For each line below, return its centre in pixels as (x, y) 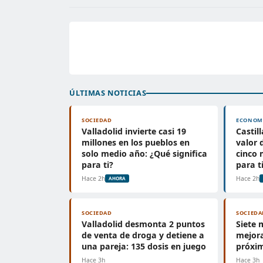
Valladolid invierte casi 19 (134, 131)
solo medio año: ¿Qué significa (144, 154)
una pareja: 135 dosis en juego (144, 246)
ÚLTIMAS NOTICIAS (108, 93)
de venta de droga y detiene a (143, 235)
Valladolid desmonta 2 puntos (143, 224)
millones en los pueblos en (136, 142)
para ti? (97, 165)
